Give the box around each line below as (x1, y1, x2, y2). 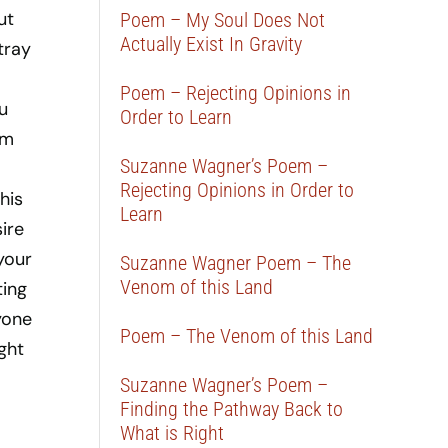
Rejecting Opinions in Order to (120, 178, 355, 202)
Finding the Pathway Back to (120, 397, 344, 421)
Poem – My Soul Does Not (120, 8, 326, 32)
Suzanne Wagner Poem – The (120, 251, 352, 275)
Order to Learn (120, 105, 233, 129)
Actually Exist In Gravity (120, 32, 303, 56)
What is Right (120, 421, 225, 445)
